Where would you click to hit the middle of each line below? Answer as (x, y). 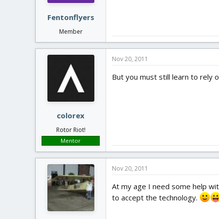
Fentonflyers (71, 17)
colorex (71, 115)
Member (71, 31)
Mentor (71, 141)
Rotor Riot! (71, 130)
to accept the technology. (156, 197)
